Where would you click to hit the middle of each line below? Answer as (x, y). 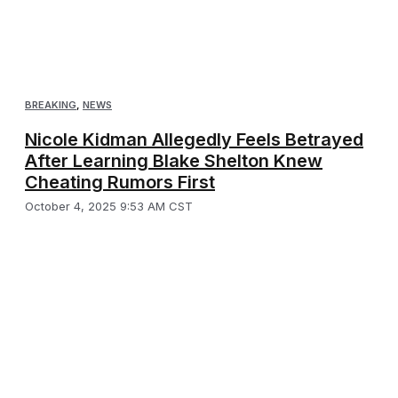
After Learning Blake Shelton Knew (174, 161)
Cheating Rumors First (120, 183)
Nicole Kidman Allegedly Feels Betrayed (194, 140)
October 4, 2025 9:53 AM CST (109, 207)
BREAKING (51, 105)
